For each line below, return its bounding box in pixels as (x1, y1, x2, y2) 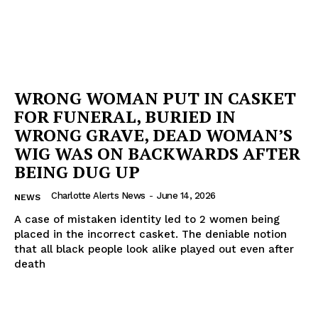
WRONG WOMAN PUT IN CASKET (14, 86, 296, 109)
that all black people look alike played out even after (14, 242, 294, 256)
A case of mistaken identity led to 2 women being (14, 212, 280, 226)
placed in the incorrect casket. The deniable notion (14, 227, 287, 241)
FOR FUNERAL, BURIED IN (14, 104, 236, 128)
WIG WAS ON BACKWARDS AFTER (14, 141, 300, 165)
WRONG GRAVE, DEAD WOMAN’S (14, 123, 292, 146)
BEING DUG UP (14, 160, 140, 183)
